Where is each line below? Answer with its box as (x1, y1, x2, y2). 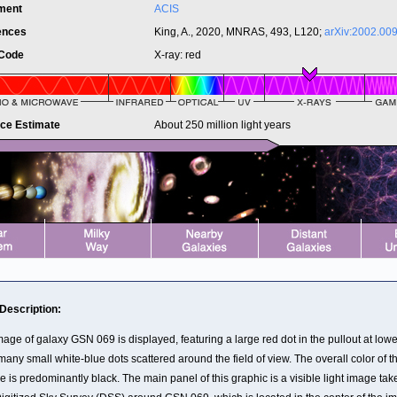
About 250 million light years (154, 119, 291, 131)
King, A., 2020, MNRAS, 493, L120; (154, 26, 324, 38)
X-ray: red (154, 49, 201, 61)
